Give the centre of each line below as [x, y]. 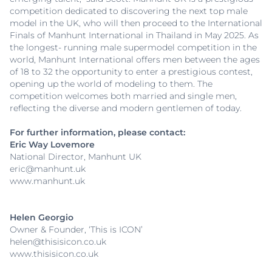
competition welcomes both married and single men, [123, 96]
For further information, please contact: [97, 133]
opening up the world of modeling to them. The [111, 84]
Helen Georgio [42, 218]
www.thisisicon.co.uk [54, 254]
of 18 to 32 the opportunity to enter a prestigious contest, [131, 72]
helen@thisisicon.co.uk [58, 242]
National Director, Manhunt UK [76, 157]
